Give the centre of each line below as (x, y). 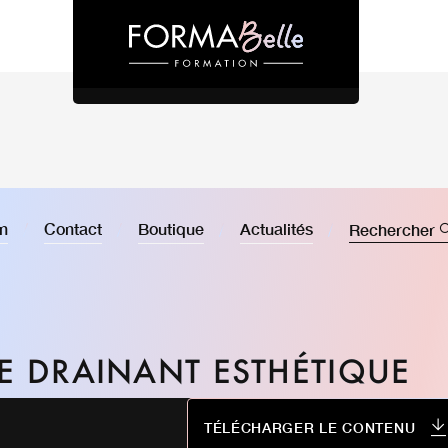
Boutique (171, 228)
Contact (73, 228)
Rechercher (392, 229)
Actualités (276, 228)
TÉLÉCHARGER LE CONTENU (309, 427)
